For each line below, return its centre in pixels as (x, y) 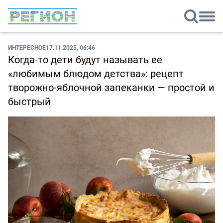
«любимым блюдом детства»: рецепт (96, 74)
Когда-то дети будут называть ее (85, 60)
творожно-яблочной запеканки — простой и (111, 88)
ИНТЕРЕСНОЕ (27, 48)
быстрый (29, 102)
